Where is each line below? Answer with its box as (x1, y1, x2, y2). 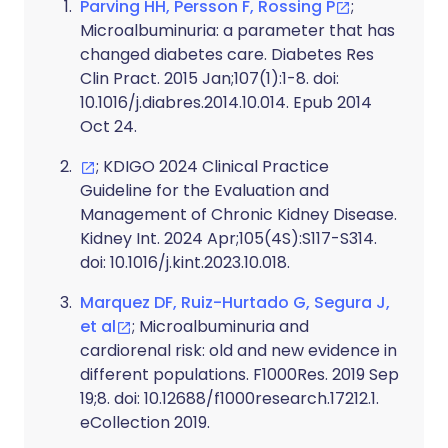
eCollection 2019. (80, 411, 210, 434)
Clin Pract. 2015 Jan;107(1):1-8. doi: (80, 67, 339, 90)
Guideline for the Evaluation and (80, 179, 329, 202)
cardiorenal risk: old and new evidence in (80, 339, 397, 362)
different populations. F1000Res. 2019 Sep (80, 363, 399, 386)
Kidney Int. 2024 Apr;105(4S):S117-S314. (80, 227, 377, 250)
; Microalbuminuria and (132, 315, 309, 338)
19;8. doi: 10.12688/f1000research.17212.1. (80, 387, 379, 410)
